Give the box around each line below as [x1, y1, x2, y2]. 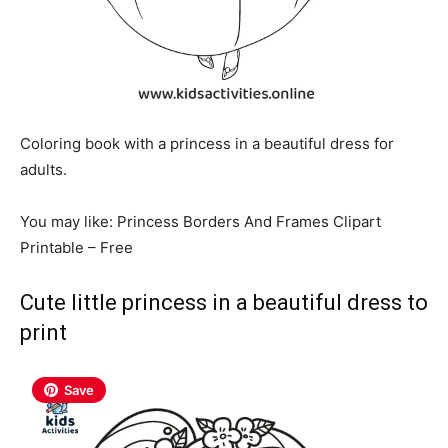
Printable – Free [20, 237, 133, 257]
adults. [20, 159, 67, 179]
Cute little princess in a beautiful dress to [20, 289, 428, 315]
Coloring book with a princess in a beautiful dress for [20, 133, 394, 153]
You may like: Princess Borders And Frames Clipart [20, 211, 381, 231]
